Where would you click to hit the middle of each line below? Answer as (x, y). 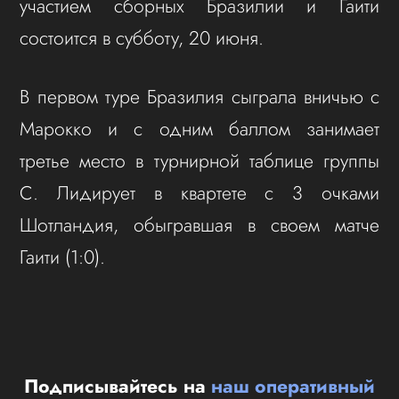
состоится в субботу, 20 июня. (147, 38)
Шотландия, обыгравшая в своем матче (199, 225)
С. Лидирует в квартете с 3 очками (199, 193)
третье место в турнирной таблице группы (199, 161)
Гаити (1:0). (63, 257)
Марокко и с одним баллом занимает (199, 129)
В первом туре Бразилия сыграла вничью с (199, 97)
